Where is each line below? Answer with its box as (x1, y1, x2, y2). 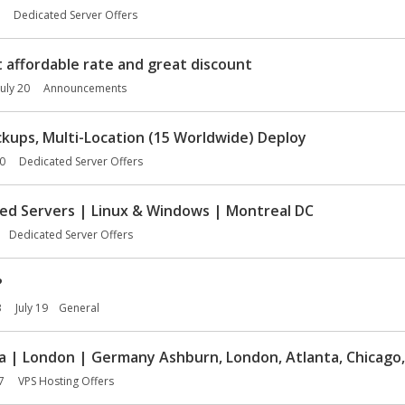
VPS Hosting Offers (18, 372, 114, 389)
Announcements (43, 80, 127, 96)
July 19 (15, 299, 48, 316)
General (59, 299, 99, 316)
